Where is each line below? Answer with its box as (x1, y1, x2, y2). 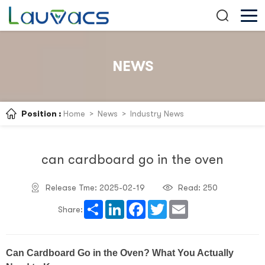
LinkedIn (124, 200, 155, 209)
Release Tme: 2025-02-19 (45, 183, 145, 192)
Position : (21, 109, 62, 118)
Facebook (146, 200, 185, 209)
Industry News (130, 109, 184, 118)
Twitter (167, 200, 195, 209)
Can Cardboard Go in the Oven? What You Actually (6, 248, 234, 258)
